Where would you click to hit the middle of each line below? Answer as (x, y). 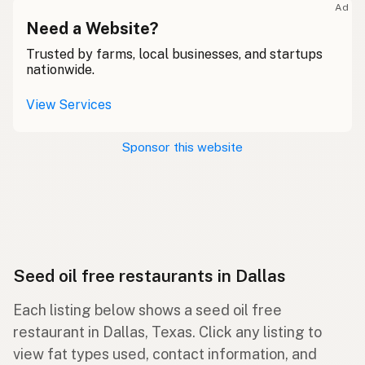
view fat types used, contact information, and (165, 354)
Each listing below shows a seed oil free (147, 310)
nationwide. (60, 70)
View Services (69, 105)
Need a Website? (92, 29)
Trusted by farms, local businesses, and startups (174, 55)
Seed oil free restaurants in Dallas (150, 276)
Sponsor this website (182, 147)
